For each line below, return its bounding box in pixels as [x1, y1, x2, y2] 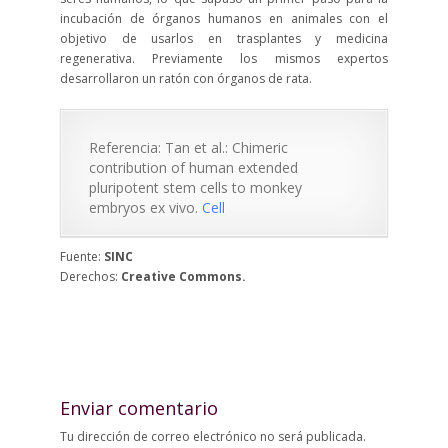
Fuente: [59, 248, 104, 265]
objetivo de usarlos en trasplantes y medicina [59, 30, 389, 47]
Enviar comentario [59, 396, 218, 420]
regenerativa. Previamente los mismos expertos [59, 50, 389, 67]
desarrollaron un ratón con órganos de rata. [59, 70, 312, 87]
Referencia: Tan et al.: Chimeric [88, 138, 288, 157]
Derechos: [59, 268, 121, 285]
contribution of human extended [88, 158, 298, 177]
